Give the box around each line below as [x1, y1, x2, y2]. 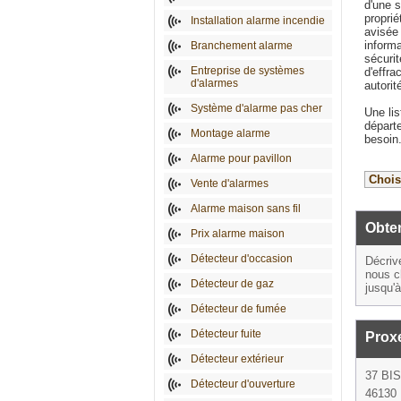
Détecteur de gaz [191, 277, 274, 290]
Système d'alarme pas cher [191, 102, 322, 115]
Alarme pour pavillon [191, 152, 292, 165]
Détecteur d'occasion [191, 252, 293, 265]
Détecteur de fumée [191, 303, 286, 315]
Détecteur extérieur [191, 353, 284, 365]
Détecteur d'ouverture [191, 378, 295, 390]
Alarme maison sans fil [191, 202, 301, 215]
